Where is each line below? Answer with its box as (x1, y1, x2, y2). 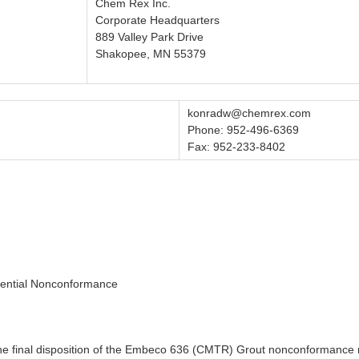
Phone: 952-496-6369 (188, 123, 299, 137)
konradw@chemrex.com (188, 107, 311, 120)
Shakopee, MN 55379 (95, 47, 206, 61)
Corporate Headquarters (95, 14, 220, 27)
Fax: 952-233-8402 (188, 140, 285, 154)
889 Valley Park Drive (95, 30, 204, 44)
